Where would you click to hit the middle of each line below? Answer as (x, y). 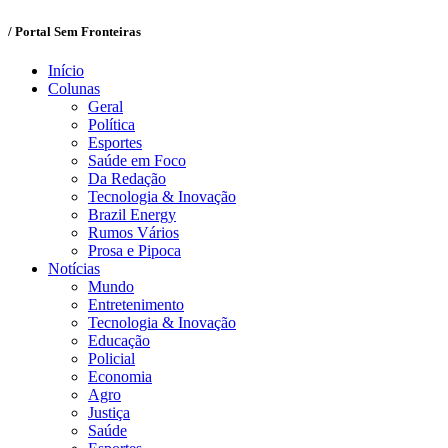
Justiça (109, 413)
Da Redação (127, 179)
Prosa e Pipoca (134, 251)
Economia (120, 377)
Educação (119, 341)
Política (111, 125)
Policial (111, 359)
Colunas (74, 89)
